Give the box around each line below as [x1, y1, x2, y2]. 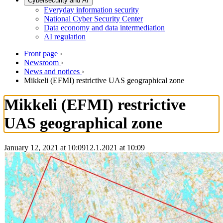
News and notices [24, 67, 80, 76]
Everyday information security [44, 5, 139, 14]
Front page [24, 49, 58, 58]
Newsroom [24, 58, 59, 67]
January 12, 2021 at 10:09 [4, 143, 86, 152]
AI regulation [44, 32, 86, 41]
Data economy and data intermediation [44, 23, 165, 32]
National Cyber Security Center [44, 14, 143, 23]
